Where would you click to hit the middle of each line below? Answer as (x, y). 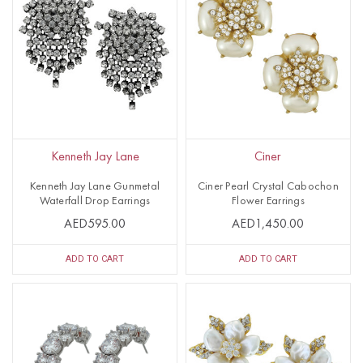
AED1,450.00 (268, 225)
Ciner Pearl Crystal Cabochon (268, 187)
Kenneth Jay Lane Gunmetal (95, 187)
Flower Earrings (268, 201)
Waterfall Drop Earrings (95, 201)
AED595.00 (95, 225)
